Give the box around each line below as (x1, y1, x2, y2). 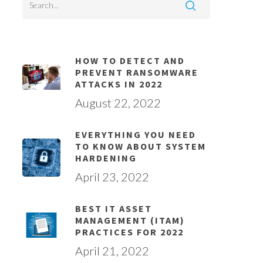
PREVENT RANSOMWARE (75, 66, 198, 78)
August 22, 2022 (75, 96, 161, 110)
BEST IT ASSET (75, 203, 152, 214)
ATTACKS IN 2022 (75, 78, 163, 90)
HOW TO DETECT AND (75, 55, 185, 66)
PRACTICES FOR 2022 (75, 226, 184, 238)
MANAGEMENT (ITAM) (75, 214, 185, 226)
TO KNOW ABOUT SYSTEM (75, 140, 206, 152)
